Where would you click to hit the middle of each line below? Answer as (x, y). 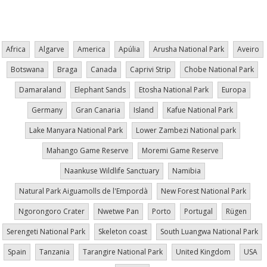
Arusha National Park (188, 49)
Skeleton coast (123, 231)
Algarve (51, 49)
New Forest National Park (203, 191)
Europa (234, 89)
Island (144, 110)
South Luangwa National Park (209, 231)
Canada (104, 69)
